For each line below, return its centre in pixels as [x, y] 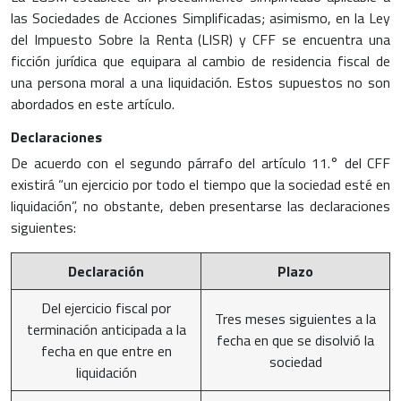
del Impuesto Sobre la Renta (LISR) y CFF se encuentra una [200, 39]
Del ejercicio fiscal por [106, 307]
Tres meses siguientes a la [295, 318]
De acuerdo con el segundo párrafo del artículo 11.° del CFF [200, 162]
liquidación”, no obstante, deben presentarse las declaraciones [200, 205]
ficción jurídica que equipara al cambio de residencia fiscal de [200, 60]
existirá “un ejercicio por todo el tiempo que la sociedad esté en [200, 184]
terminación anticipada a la [106, 329]
